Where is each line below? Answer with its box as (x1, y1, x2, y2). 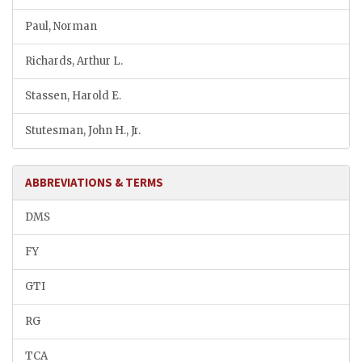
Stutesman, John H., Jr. (25, 124, 141, 138)
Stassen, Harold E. (25, 89, 121, 103)
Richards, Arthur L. (25, 54, 123, 69)
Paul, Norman (25, 19, 97, 34)
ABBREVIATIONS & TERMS (25, 175, 163, 191)
